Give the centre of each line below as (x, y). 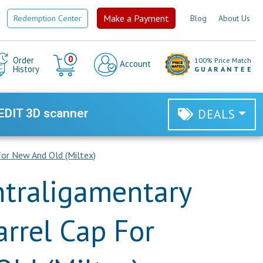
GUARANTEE (223, 69)
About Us (234, 18)
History (26, 69)
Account (134, 63)
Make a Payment (136, 18)
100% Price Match (222, 60)
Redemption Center (48, 18)
